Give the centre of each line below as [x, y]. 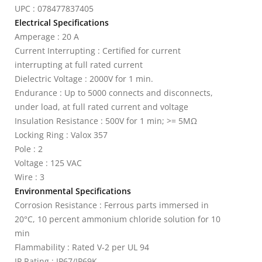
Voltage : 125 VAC [48, 163]
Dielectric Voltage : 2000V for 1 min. [84, 79]
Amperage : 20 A [47, 37]
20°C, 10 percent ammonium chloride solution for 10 [118, 219]
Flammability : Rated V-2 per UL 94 [82, 247]
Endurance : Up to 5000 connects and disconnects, [114, 93]
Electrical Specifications [62, 23]
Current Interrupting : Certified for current [98, 51]
